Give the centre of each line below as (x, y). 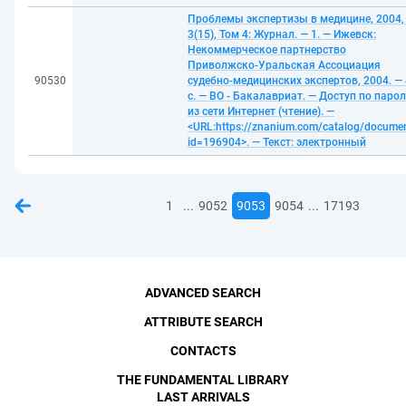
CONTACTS (203, 351)
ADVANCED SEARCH (203, 293)
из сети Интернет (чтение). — (261, 111)
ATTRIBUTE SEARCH (203, 322)
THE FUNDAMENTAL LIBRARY (203, 380)
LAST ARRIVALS (203, 397)
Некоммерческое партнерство (267, 50)
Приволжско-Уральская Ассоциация (284, 65)
